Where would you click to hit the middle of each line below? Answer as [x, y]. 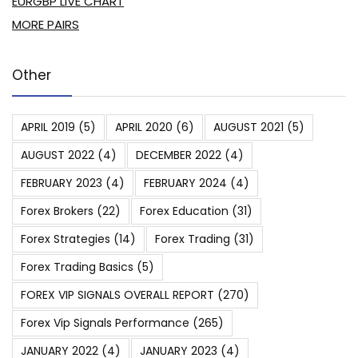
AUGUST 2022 [58, 155]
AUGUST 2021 [249, 127]
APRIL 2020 [144, 127]
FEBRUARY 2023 [62, 183]
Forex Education [184, 211]
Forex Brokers [57, 211]
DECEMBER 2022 [179, 155]
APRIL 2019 [48, 127]
